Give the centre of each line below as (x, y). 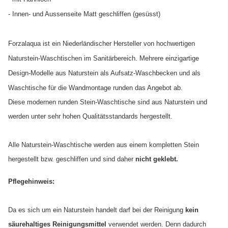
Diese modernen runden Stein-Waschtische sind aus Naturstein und (108, 102)
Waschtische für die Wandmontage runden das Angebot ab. (95, 88)
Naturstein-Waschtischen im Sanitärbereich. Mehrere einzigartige (104, 58)
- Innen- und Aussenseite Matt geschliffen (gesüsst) (84, 14)
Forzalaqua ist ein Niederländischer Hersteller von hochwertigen (102, 44)
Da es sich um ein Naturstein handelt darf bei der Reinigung (97, 210)
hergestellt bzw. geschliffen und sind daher (72, 159)
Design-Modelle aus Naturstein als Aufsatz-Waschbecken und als (104, 73)
